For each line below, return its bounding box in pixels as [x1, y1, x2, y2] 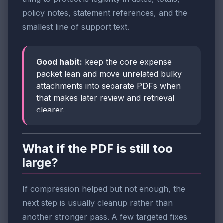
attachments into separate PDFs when [36, 81, 181, 91]
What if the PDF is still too [22, 141, 173, 156]
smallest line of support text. [22, 22, 129, 32]
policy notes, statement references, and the [22, 8, 187, 18]
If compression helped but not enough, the [22, 183, 185, 194]
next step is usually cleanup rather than [22, 197, 173, 208]
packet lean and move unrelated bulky [36, 69, 182, 79]
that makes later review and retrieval [36, 93, 174, 103]
